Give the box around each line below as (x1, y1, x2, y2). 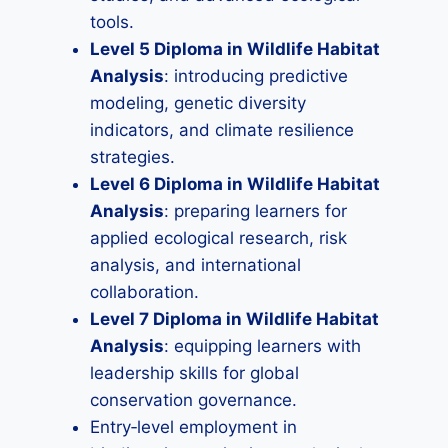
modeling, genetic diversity (90, 93, 306, 113)
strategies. (90, 147, 175, 167)
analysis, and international (90, 255, 301, 275)
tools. (90, 12, 134, 32)
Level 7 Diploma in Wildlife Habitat (90, 309, 379, 329)
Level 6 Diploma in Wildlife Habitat (90, 174, 380, 194)
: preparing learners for (164, 201, 347, 221)
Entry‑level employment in (90, 417, 297, 437)
